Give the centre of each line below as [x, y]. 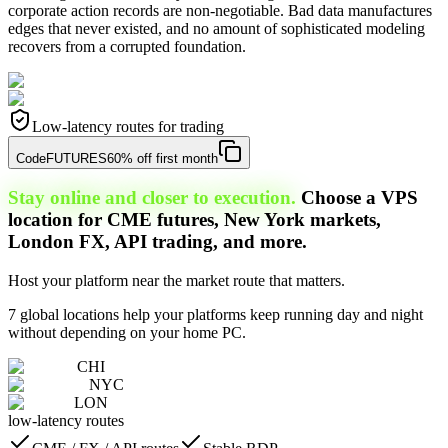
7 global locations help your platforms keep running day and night [215, 315]
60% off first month [162, 158]
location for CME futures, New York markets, [194, 220]
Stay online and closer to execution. [152, 198]
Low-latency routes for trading [128, 126]
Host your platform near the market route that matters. [176, 281]
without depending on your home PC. [127, 333]
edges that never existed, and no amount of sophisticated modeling [216, 28]
